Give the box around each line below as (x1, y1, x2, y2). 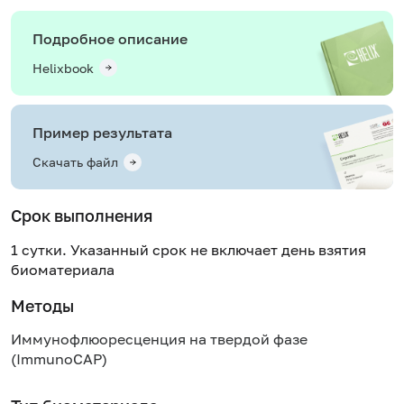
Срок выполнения (11, 206, 152, 226)
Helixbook (32, 60, 94, 76)
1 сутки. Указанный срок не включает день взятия (11, 240, 366, 259)
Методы (11, 295, 74, 316)
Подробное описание (32, 29, 188, 48)
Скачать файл (32, 154, 118, 170)
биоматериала (11, 260, 115, 279)
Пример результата (32, 123, 172, 142)
